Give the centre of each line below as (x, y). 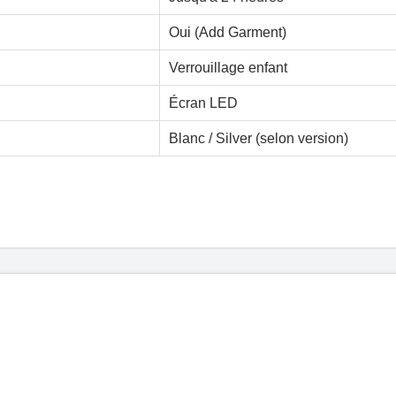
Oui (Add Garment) (228, 32)
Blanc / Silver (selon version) (259, 138)
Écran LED (204, 103)
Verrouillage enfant (228, 68)
